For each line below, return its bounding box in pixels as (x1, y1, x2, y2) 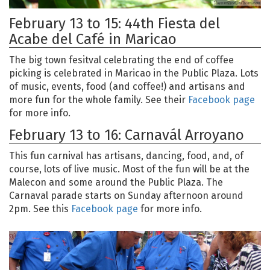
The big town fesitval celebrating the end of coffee (9, 54, 234, 66)
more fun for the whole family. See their (9, 93, 188, 105)
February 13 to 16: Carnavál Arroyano (9, 126, 244, 143)
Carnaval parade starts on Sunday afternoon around (9, 189, 243, 201)
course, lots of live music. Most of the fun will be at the (9, 163, 250, 175)
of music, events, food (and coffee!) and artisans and (9, 80, 245, 92)
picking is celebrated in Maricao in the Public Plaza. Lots (9, 67, 259, 79)
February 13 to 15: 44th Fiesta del (9, 14, 220, 32)
